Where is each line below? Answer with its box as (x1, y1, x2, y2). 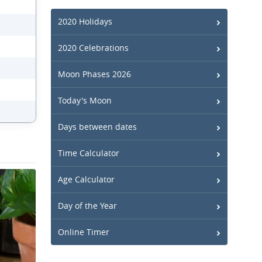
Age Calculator (58, 174, 115, 185)
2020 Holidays (58, 16, 112, 27)
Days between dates (58, 121, 137, 132)
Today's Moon (58, 95, 112, 106)
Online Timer (58, 226, 109, 237)
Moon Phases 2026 (58, 68, 131, 80)
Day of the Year (58, 200, 117, 211)
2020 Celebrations (58, 42, 129, 53)
